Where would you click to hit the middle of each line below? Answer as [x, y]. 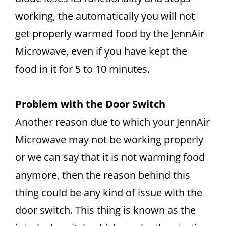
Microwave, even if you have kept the [101, 51]
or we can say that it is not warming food [110, 157]
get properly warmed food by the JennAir [110, 34]
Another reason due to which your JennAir [112, 122]
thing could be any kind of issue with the [109, 192]
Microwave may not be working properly [109, 139]
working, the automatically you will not [105, 16]
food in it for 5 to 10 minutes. [82, 69]
